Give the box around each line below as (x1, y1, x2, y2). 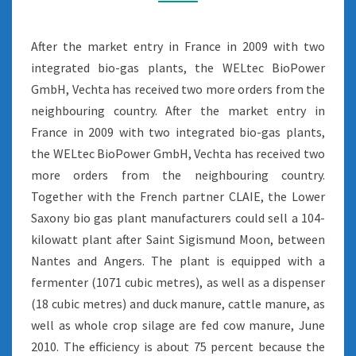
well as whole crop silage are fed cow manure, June (31, 317, 325, 333)
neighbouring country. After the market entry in (31, 103, 325, 118)
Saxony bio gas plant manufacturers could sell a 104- (31, 210, 325, 226)
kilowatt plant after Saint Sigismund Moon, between (31, 231, 325, 247)
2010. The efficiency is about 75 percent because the (31, 339, 325, 354)
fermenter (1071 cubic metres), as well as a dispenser (31, 274, 325, 290)
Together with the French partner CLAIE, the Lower (31, 188, 325, 204)
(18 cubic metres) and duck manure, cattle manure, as (31, 296, 325, 311)
